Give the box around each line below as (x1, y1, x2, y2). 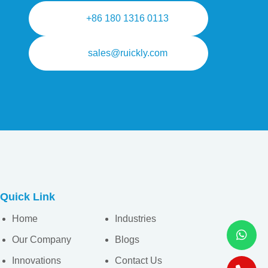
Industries (115, 214, 156, 224)
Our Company (12, 234, 71, 245)
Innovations (12, 255, 61, 266)
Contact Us (115, 255, 162, 266)
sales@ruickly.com (87, 47, 167, 58)
